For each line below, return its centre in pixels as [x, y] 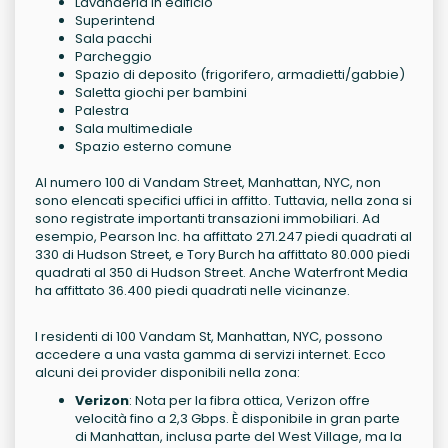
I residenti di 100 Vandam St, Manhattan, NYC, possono [209, 337]
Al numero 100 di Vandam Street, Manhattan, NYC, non [208, 183]
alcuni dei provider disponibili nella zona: [167, 373]
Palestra [102, 111]
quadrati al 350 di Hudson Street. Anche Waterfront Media [221, 273]
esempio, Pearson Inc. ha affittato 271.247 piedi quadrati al [223, 237]
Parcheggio [113, 57]
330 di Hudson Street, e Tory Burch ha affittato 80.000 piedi [222, 255]
